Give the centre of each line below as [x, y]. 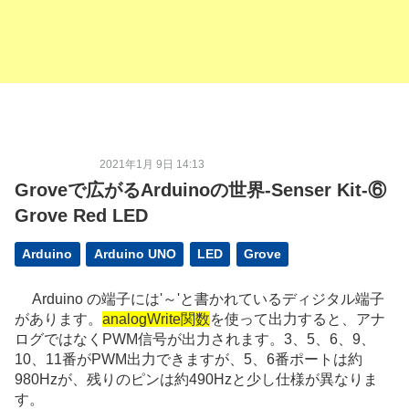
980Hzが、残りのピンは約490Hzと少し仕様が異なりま [196, 380]
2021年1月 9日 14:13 [152, 164]
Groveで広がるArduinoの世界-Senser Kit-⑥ [200, 190]
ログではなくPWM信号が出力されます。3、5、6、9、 [195, 340]
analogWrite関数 [156, 320]
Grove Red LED [81, 215]
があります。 [58, 320]
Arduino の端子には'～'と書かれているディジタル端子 [199, 299]
